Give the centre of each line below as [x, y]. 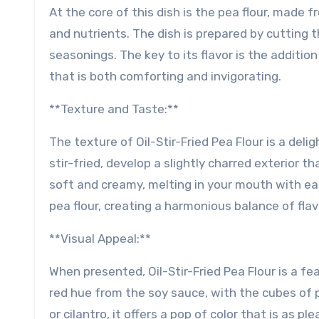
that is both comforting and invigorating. [165, 77]
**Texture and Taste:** [114, 109]
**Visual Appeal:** [100, 239]
